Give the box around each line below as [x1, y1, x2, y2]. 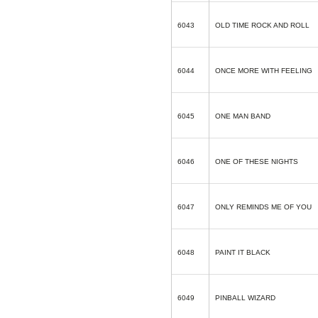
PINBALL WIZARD [215, 294, 275, 302]
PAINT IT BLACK [215, 248, 270, 256]
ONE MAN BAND [215, 112, 270, 120]
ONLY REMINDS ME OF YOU [215, 203, 312, 211]
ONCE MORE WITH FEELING [215, 67, 312, 75]
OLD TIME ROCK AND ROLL [215, 21, 309, 29]
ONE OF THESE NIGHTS [215, 158, 298, 165]
